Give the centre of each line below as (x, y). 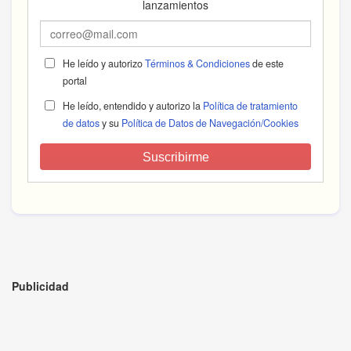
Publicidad (40, 286)
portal (74, 80)
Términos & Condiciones (197, 63)
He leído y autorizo (103, 63)
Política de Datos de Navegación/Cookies (210, 123)
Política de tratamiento (250, 105)
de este (266, 63)
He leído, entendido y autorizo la (132, 105)
